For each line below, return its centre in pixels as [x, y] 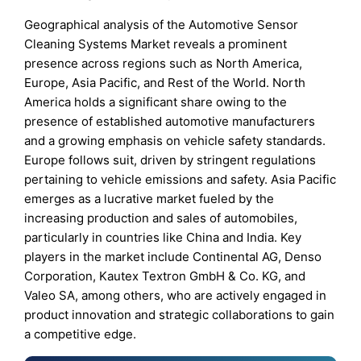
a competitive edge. [81, 334]
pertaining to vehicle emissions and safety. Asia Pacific [180, 179]
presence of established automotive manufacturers [170, 121]
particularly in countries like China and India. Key [163, 237]
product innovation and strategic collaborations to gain [180, 314]
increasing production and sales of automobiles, [161, 218]
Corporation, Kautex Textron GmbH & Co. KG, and [165, 276]
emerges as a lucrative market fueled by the [149, 198]
